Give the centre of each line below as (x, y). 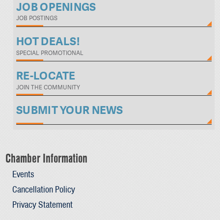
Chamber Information (47, 158)
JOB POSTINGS (37, 18)
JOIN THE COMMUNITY (48, 87)
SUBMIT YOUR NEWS (70, 110)
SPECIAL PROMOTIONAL (50, 53)
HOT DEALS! (48, 41)
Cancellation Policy (43, 189)
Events (23, 174)
